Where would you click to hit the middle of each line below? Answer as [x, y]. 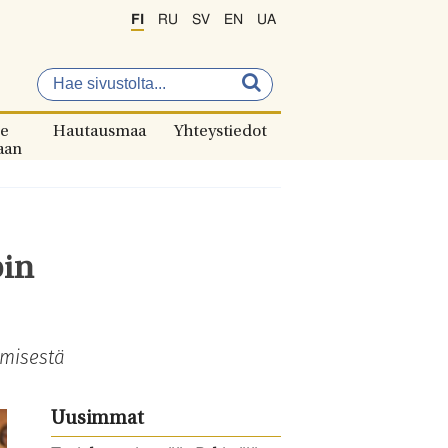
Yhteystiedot [220, 132]
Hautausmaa [99, 132]
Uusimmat [97, 419]
